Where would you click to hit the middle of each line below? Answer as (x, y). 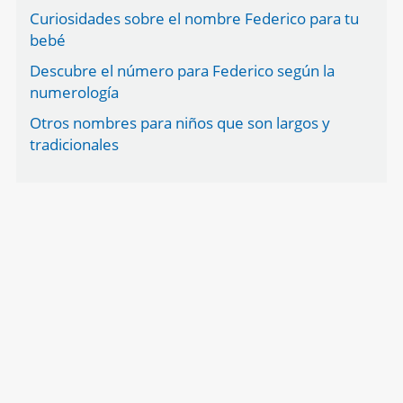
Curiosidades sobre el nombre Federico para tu (194, 18)
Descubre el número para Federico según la (182, 71)
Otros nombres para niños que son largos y (179, 123)
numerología (74, 92)
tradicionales (74, 144)
